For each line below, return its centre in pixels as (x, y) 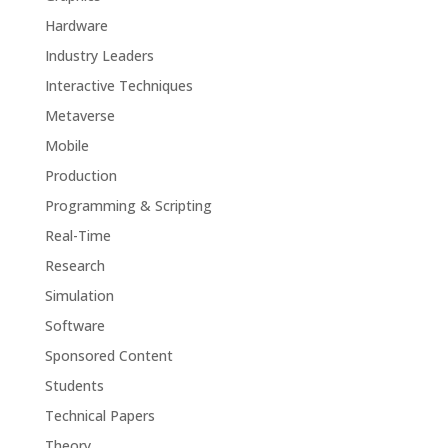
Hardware (76, 25)
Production (80, 175)
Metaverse (79, 115)
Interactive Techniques (118, 85)
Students (74, 385)
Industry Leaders (99, 55)
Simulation (79, 295)
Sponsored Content (108, 355)
